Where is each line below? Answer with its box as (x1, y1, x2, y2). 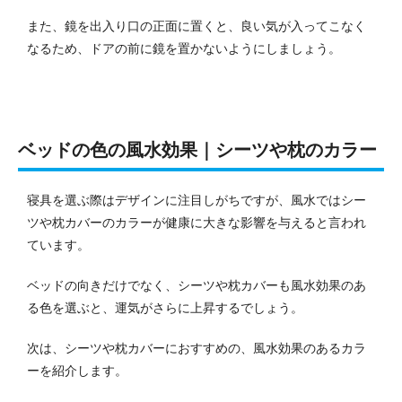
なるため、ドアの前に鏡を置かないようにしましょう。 (27, 41, 341, 57)
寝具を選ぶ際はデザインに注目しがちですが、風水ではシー (27, 193, 366, 208)
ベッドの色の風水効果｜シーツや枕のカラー (18, 140, 377, 161)
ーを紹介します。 (27, 363, 127, 379)
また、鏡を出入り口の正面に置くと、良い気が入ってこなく (27, 19, 366, 34)
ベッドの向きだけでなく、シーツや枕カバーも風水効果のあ (27, 278, 366, 293)
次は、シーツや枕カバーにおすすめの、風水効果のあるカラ (27, 341, 366, 356)
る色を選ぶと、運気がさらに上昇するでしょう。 (27, 301, 303, 316)
